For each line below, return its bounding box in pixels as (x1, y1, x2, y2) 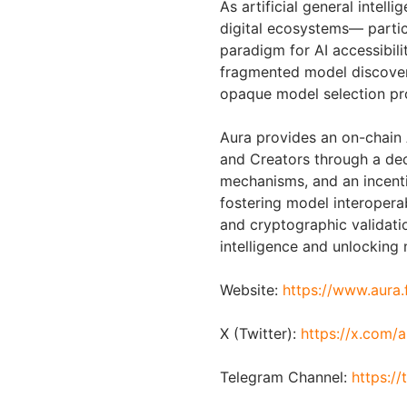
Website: (220, 281, 283, 299)
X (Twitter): (220, 324, 301, 342)
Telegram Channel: (220, 368, 352, 386)
